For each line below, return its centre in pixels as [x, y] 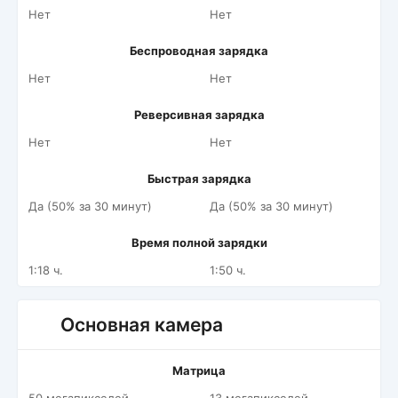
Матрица [199, 370]
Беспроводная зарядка [199, 51]
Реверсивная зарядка [199, 115]
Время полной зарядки [199, 243]
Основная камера [142, 325]
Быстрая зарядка [199, 179]
